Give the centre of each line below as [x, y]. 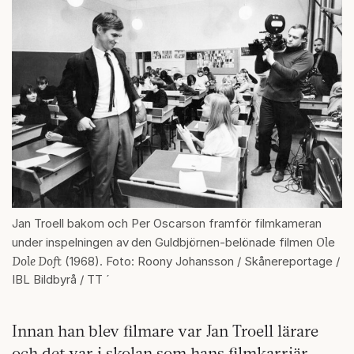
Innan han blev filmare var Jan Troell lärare [165, 331]
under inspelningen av [70, 243]
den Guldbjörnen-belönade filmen [224, 243]
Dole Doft [37, 261]
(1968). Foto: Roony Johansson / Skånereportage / [201, 262]
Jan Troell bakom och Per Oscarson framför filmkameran [167, 224]
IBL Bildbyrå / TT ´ [61, 280]
